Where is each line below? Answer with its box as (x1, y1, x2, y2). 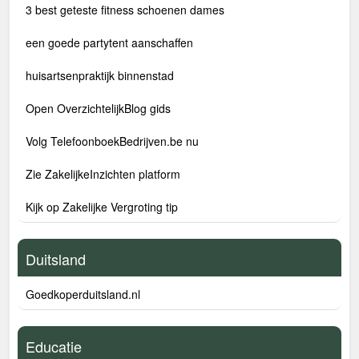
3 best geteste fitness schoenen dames (26, 2, 224, 18)
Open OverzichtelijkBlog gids (26, 100, 171, 116)
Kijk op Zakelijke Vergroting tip (26, 199, 178, 215)
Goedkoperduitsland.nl (26, 286, 140, 302)
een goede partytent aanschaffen (26, 34, 193, 50)
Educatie (26, 336, 82, 357)
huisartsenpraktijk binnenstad (26, 67, 174, 83)
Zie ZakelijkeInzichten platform (26, 166, 180, 182)
